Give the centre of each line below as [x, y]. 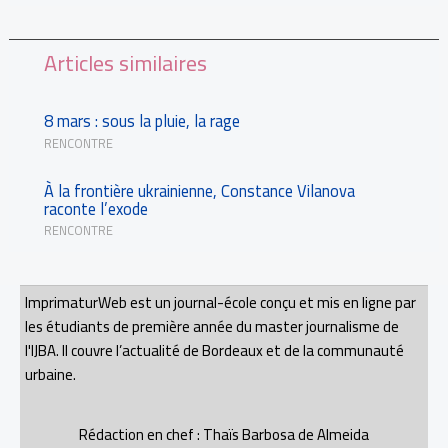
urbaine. [50, 375]
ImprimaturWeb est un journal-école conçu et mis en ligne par [220, 303]
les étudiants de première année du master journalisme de [212, 327]
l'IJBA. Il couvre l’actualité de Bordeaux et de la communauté [214, 351]
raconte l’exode [95, 208]
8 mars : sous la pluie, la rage [141, 121]
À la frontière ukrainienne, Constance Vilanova [199, 190]
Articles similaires [125, 62]
